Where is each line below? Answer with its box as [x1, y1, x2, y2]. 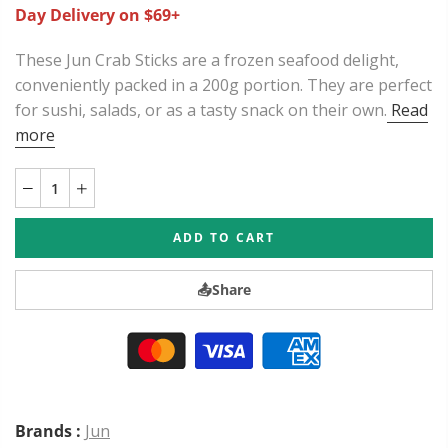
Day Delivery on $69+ [15, 3, 180, 26]
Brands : [15, 419, 81, 442]
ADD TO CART [173, 229, 275, 247]
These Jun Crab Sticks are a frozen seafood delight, [15, 48, 399, 71]
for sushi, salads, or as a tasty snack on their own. [15, 98, 387, 121]
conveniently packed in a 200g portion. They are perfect [15, 73, 432, 96]
